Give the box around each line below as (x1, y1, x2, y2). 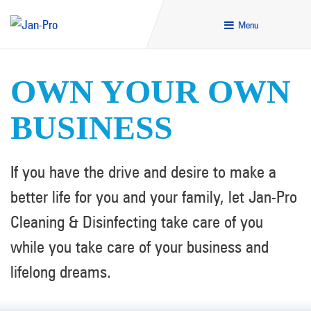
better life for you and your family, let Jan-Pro (10, 187, 297, 207)
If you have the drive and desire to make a (10, 162, 276, 182)
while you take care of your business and (10, 237, 269, 257)
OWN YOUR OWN (10, 73, 291, 110)
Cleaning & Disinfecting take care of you (10, 212, 263, 232)
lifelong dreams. (10, 262, 111, 282)
